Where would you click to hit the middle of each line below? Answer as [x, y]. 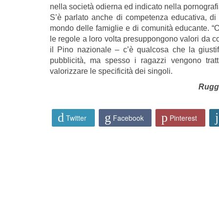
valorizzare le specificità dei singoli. [111, 71]
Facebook [128, 118]
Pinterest [184, 118]
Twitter [77, 118]
